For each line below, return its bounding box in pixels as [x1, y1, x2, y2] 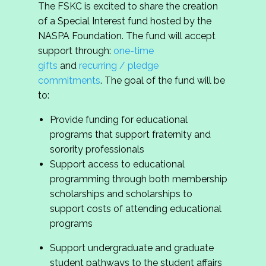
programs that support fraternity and [50, 129, 211, 141]
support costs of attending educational [50, 203, 221, 215]
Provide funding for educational [50, 114, 188, 126]
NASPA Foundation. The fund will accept [38, 30, 216, 42]
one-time [113, 45, 154, 57]
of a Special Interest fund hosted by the [38, 15, 211, 27]
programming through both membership [50, 173, 227, 185]
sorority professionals [50, 144, 144, 156]
